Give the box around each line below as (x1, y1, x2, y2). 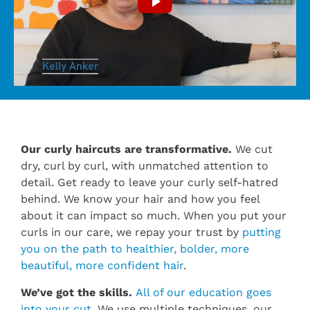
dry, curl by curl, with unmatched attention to (21, 159, 268, 173)
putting (242, 226, 281, 239)
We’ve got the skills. (21, 285, 132, 299)
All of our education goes (136, 285, 271, 299)
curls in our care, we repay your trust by (21, 226, 242, 239)
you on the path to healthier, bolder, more (21, 242, 249, 256)
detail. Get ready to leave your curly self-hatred (21, 176, 278, 190)
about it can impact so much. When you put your (21, 209, 286, 223)
